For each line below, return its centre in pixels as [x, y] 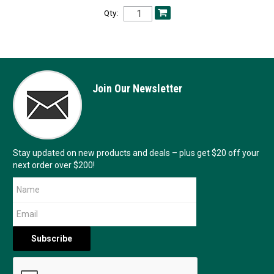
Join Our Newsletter [137, 89]
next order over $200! [54, 165]
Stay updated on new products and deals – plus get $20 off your [136, 153]
